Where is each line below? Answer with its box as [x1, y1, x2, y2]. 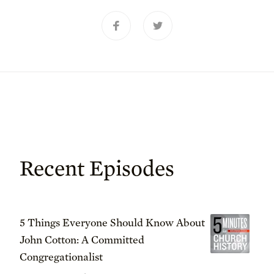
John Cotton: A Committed [20, 233, 144, 246]
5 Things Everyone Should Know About [20, 216, 205, 229]
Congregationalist [20, 250, 103, 263]
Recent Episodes [20, 154, 174, 181]
